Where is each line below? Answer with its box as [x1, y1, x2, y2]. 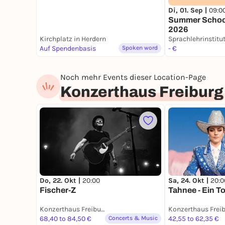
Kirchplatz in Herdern [40, 35, 106, 43]
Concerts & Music [108, 214, 158, 222]
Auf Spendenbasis [40, 44, 96, 53]
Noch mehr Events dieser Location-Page [60, 72, 206, 82]
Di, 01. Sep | [168, 6, 209, 15]
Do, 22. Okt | [40, 176, 82, 185]
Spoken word [122, 44, 158, 51]
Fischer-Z [40, 186, 76, 195]
